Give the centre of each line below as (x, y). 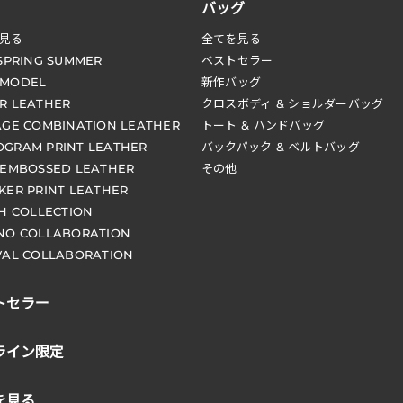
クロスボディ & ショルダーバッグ (292, 104)
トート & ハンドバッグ (263, 125)
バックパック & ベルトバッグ (280, 147)
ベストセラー (237, 61)
